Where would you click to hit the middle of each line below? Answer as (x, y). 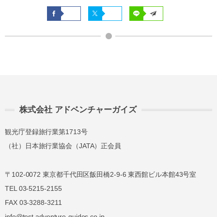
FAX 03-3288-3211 (33, 202)
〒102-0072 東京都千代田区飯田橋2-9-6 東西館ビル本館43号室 (101, 174)
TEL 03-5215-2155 (33, 188)
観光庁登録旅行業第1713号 (46, 132)
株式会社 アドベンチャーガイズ (78, 110)
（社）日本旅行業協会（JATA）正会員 (63, 146)
